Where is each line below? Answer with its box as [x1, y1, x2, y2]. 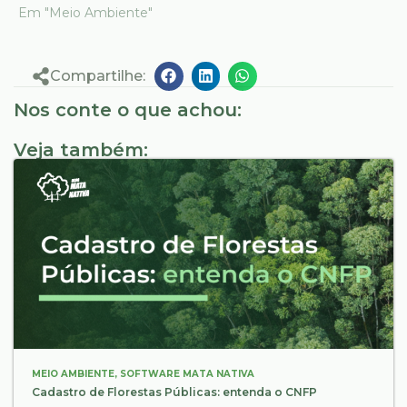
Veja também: [14, 139, 148, 162]
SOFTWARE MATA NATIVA [120, 368, 254, 381]
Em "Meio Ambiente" [18, 5, 153, 21]
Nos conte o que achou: [14, 99, 242, 122]
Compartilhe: [50, 67, 145, 84]
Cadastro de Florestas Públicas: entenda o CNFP [32, 385, 317, 400]
